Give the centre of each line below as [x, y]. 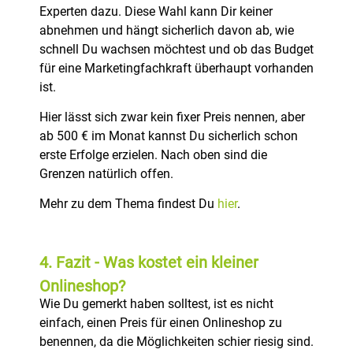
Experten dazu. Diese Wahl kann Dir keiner [156, 11]
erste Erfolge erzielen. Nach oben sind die [153, 155]
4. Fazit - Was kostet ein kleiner [149, 262]
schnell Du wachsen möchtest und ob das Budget [176, 49]
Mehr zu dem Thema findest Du [128, 204]
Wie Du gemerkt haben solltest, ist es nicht [156, 303]
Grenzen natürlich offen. [108, 174]
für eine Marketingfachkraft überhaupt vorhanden [176, 68]
